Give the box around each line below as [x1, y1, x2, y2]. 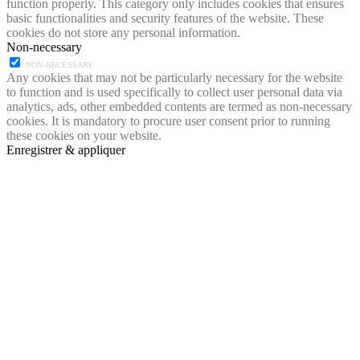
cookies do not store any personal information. [6, 25, 240, 39]
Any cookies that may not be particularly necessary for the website [6, 70, 342, 84]
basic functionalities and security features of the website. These [6, 10, 324, 25]
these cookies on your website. [6, 128, 162, 142]
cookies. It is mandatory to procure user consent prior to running [6, 113, 330, 128]
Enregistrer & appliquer [6, 142, 125, 157]
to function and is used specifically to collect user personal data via [6, 84, 342, 99]
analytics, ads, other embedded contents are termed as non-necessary [6, 99, 352, 113]
